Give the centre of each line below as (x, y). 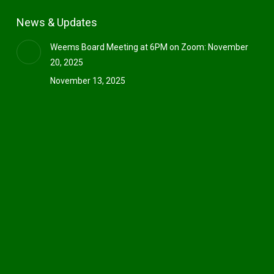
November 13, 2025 (87, 81)
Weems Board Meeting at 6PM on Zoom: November (149, 47)
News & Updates (57, 22)
